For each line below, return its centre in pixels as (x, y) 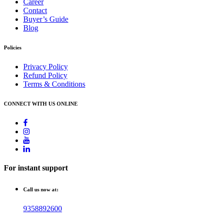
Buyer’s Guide (46, 19)
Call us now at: (41, 190)
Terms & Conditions (54, 84)
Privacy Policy (46, 66)
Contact (35, 11)
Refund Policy (45, 75)
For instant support (36, 168)
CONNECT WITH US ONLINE (41, 103)
